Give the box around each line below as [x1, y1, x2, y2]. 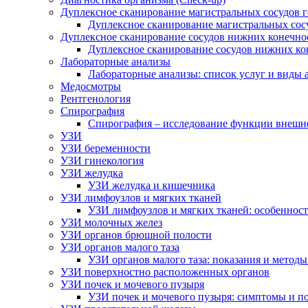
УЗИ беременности [60, 142, 151, 154]
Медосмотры [60, 80, 121, 92]
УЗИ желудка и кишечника [88, 179, 215, 191]
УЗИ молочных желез [60, 217, 162, 228]
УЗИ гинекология [60, 155, 144, 166]
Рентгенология [60, 93, 131, 104]
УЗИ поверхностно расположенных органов [60, 266, 269, 278]
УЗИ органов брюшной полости [60, 229, 212, 241]
